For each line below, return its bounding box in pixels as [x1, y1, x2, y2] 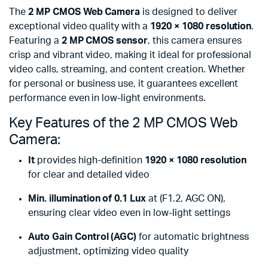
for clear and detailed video [28, 170, 150, 180]
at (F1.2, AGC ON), [146, 194, 226, 204]
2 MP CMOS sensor [61, 36, 148, 46]
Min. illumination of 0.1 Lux [28, 194, 147, 204]
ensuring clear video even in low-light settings [28, 208, 230, 218]
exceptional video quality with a [9, 22, 151, 32]
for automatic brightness [136, 232, 249, 242]
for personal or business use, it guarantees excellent [9, 79, 239, 89]
